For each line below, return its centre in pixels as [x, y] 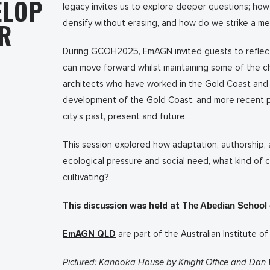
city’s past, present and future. [125, 116]
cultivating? [86, 177]
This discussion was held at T [126, 206]
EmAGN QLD [89, 234]
